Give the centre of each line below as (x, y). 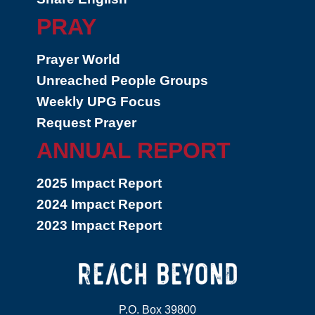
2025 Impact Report (99, 183)
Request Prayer (86, 123)
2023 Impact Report (99, 225)
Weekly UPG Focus (99, 102)
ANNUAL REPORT (134, 150)
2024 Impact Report (99, 204)
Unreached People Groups (122, 81)
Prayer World (78, 59)
